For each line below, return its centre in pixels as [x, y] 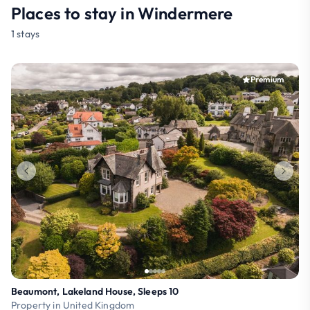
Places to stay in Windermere [122, 13]
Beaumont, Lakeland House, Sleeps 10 [95, 291]
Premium [267, 79]
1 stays [26, 34]
